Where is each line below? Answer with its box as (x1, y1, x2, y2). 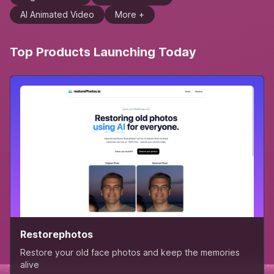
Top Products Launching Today (10, 45, 196, 59)
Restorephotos (20, 228, 93, 240)
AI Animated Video (20, 9, 94, 20)
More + (115, 9, 144, 20)
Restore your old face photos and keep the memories (20, 246, 240, 257)
